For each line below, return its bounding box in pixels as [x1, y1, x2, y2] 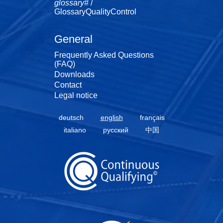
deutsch [58, 113, 84, 122]
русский [103, 126, 128, 134]
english [100, 113, 123, 122]
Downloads [54, 70, 95, 79]
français [139, 113, 165, 122]
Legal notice [54, 91, 98, 100]
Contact [54, 81, 82, 90]
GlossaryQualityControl [54, 7, 136, 16]
